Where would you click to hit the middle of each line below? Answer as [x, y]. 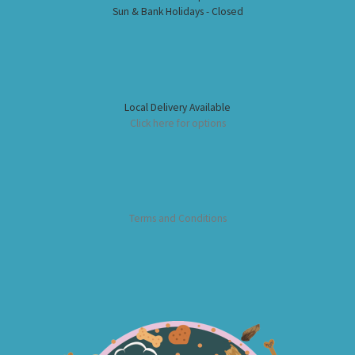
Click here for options [177, 123]
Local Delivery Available [177, 107]
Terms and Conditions [177, 219]
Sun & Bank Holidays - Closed [177, 12]
